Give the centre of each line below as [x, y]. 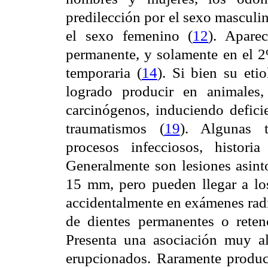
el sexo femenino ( [130, 36]
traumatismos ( [115, 128]
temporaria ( [104, 73]
